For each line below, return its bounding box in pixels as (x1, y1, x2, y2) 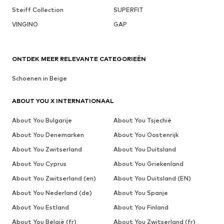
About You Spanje (113, 188, 168, 196)
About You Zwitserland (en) (12, 174, 96, 182)
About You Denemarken (12, 130, 84, 138)
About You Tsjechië (113, 116, 171, 124)
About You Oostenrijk (113, 130, 178, 138)
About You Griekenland (113, 159, 183, 167)
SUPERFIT (113, 5, 143, 13)
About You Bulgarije (12, 116, 72, 124)
